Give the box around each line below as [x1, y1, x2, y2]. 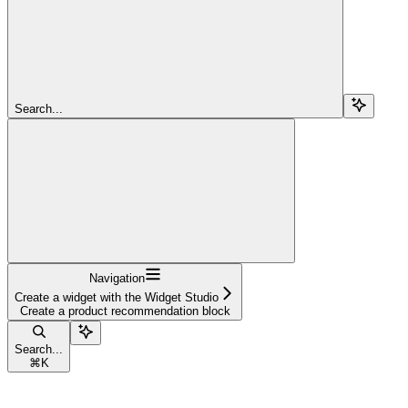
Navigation [88, 270, 145, 285]
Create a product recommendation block [19, 303, 230, 318]
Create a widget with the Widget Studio [15, 290, 219, 304]
